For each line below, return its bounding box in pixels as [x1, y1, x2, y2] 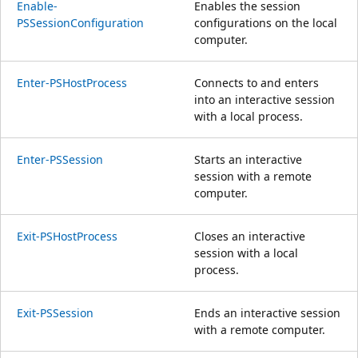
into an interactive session [194, 91, 335, 107]
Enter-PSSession [17, 151, 103, 167]
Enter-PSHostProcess [17, 74, 127, 90]
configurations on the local [194, 14, 337, 30]
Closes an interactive [194, 228, 305, 244]
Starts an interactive [194, 151, 302, 167]
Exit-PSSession [17, 304, 93, 320]
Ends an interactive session [194, 304, 340, 320]
